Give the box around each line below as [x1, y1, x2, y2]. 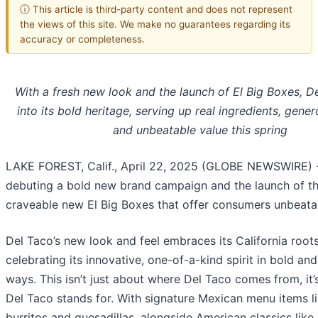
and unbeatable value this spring [112, 123, 287, 138]
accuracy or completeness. [20, 33, 145, 45]
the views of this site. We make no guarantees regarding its [20, 18, 290, 30]
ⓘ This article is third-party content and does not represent [20, 3, 292, 15]
